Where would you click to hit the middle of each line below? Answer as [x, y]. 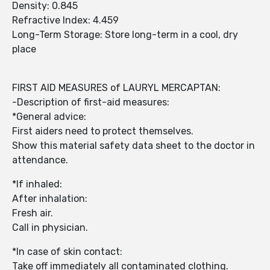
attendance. [40, 160]
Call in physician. [50, 228]
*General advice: [49, 117]
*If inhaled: [37, 184]
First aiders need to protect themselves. [104, 131]
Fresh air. [34, 213]
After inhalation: [51, 199]
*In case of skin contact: [68, 252]
